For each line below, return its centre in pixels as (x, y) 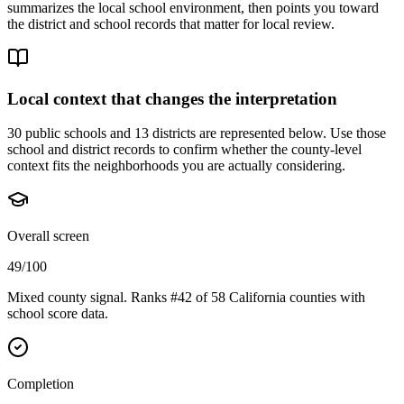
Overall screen (48, 236)
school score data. (58, 314)
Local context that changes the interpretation (172, 98)
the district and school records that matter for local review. (171, 23)
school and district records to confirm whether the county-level (184, 150)
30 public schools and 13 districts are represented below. (167, 133)
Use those (356, 133)
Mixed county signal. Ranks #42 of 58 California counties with (186, 298)
